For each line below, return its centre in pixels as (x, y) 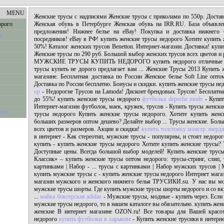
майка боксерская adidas (71, 196)
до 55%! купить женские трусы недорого (88, 99)
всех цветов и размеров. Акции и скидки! (88, 129)
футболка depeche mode (172, 99)
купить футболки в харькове (95, 219)
